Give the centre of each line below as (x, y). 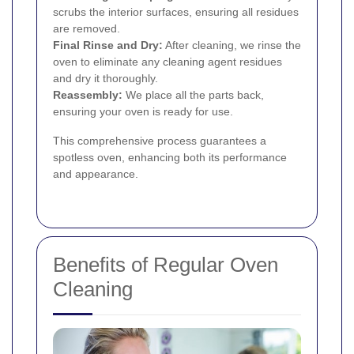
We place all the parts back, (193, 94)
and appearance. (96, 173)
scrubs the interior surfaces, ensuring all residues (176, 11)
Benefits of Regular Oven (166, 264)
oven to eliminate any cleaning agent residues (168, 61)
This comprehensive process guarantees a (160, 140)
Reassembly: (88, 94)
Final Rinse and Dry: (108, 45)
